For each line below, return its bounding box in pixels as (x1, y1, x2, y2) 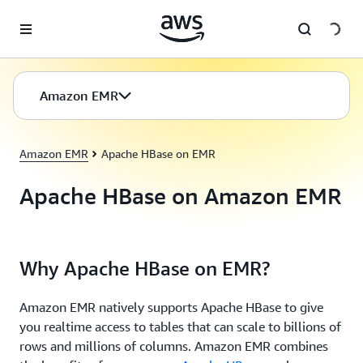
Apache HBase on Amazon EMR (19, 182, 341, 209)
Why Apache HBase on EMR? (19, 257, 270, 280)
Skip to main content (7, 10, 112, 23)
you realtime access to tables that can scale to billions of (19, 318, 341, 335)
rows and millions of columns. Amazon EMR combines (19, 338, 328, 354)
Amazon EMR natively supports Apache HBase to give (19, 299, 323, 315)
